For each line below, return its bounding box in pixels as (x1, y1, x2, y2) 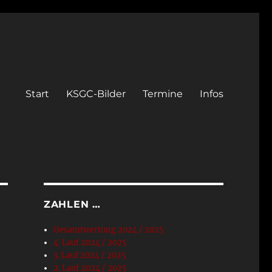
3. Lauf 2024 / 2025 (53, 250, 127, 260)
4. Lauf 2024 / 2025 (53, 237, 127, 248)
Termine (142, 87, 183, 100)
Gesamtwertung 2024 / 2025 (53, 225, 165, 235)
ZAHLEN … (43, 199, 101, 210)
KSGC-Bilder (66, 87, 126, 100)
